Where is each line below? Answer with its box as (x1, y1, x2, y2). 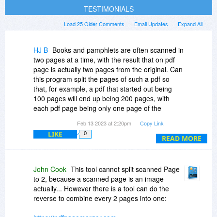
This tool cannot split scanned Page (71, 164, 180, 174)
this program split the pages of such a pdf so (33, 74, 170, 84)
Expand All (178, 20, 202, 28)
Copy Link (140, 119, 164, 127)
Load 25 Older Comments (64, 20, 124, 28)
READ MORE (162, 134, 201, 143)
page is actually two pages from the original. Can (33, 64, 183, 75)
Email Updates (134, 20, 168, 28)
